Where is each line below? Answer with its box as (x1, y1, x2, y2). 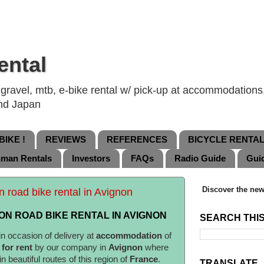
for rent (2, 242, 32, 252)
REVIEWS (45, 134, 87, 145)
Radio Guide (174, 153, 226, 164)
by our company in (32, 242, 108, 252)
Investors (72, 153, 111, 164)
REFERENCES (107, 134, 167, 145)
